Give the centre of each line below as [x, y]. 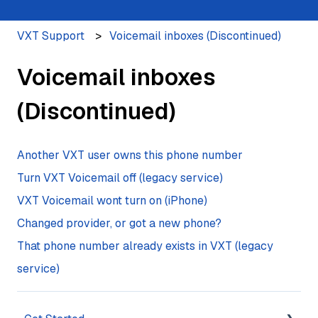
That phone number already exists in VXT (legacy [145, 246]
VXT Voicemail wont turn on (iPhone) [112, 201]
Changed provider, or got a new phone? [119, 224]
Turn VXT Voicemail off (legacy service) [120, 178]
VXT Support [51, 35]
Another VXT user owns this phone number [130, 155]
